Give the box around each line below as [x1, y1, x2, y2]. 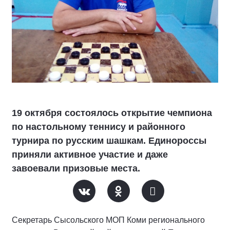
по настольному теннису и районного [12, 121, 185, 132]
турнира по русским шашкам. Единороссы [12, 135, 206, 146]
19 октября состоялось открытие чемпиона [12, 107, 212, 118]
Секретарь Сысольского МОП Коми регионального [12, 215, 205, 224]
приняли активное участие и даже [12, 149, 168, 160]
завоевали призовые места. [12, 163, 140, 174]
